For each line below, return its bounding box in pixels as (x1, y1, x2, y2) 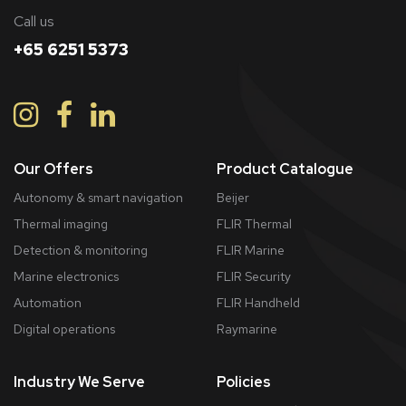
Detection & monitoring (14, 241, 148, 258)
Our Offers (14, 159, 93, 179)
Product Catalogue (217, 159, 353, 179)
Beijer (217, 188, 249, 206)
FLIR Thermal (217, 215, 292, 232)
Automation (14, 294, 82, 311)
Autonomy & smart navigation (14, 188, 183, 206)
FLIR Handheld (217, 294, 300, 311)
